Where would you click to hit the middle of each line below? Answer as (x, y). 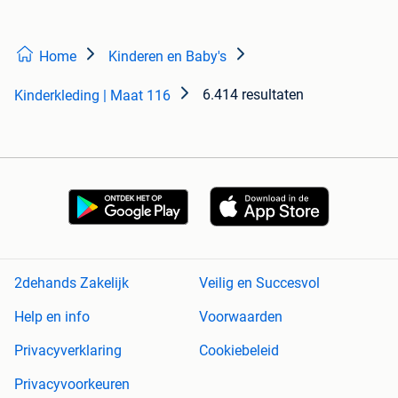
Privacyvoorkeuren (72, 385)
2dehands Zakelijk (72, 283)
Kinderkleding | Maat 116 (92, 95)
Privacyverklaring (68, 351)
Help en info (52, 317)
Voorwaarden (241, 317)
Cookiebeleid (239, 351)
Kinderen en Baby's (167, 56)
